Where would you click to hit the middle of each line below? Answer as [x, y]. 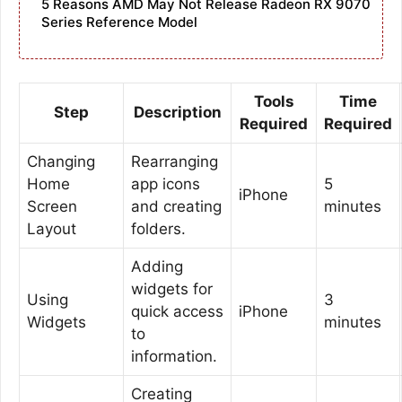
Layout [52, 228]
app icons [166, 184]
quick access [177, 311]
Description [177, 112]
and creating [176, 206]
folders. [158, 228]
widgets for [172, 288]
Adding [157, 266]
